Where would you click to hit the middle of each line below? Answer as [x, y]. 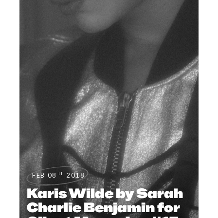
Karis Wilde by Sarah [105, 193]
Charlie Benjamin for [104, 207]
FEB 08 [45, 175]
